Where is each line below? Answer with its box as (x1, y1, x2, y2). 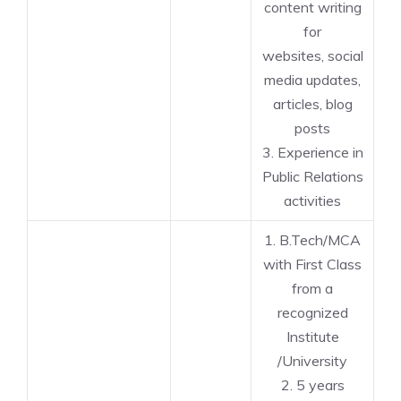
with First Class (263, 255, 362, 273)
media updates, (264, 71, 361, 89)
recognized (277, 303, 348, 321)
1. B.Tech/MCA (264, 231, 361, 249)
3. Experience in (261, 143, 363, 161)
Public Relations (261, 167, 363, 185)
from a (292, 279, 333, 297)
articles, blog (272, 95, 353, 113)
